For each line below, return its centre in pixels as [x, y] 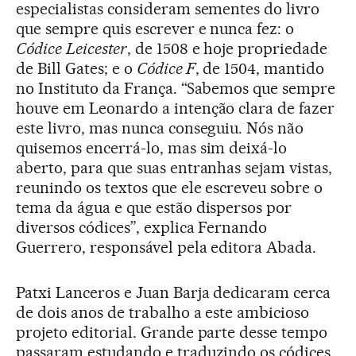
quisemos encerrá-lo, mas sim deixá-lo [152, 147]
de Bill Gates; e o [76, 68]
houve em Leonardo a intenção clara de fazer [176, 108]
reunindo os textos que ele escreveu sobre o [170, 187]
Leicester [96, 48]
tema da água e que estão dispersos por [154, 207]
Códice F [166, 68]
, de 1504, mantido [260, 68]
